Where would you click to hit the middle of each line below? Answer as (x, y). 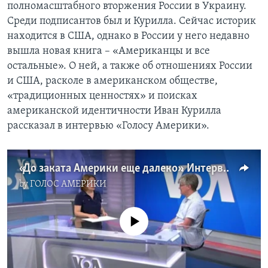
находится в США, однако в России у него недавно (128, 36)
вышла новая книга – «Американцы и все (109, 51)
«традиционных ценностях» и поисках (102, 96)
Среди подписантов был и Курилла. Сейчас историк (132, 22)
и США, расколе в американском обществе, (112, 81)
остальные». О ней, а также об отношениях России (130, 66)
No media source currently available (139, 214)
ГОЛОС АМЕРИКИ (68, 185)
